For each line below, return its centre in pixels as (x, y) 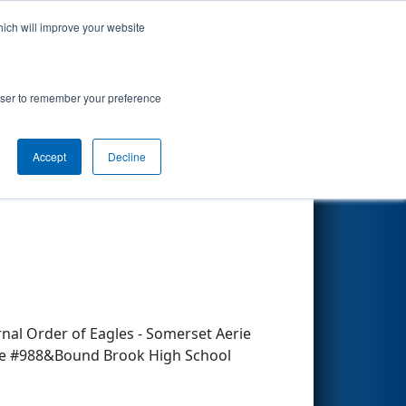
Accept (49, 156)
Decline (127, 156)
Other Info (174, 177)
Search (267, 39)
